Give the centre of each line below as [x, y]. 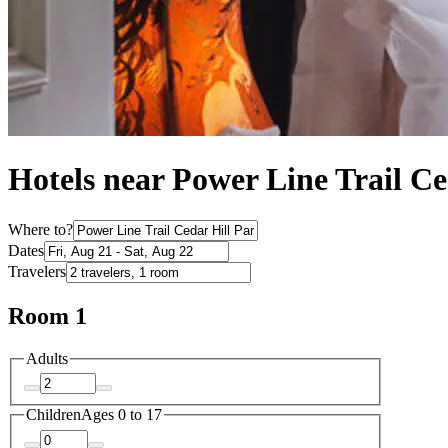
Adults [47, 358]
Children [53, 415]
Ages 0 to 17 [121, 415]
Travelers [37, 271]
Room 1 [47, 315]
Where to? [40, 229]
